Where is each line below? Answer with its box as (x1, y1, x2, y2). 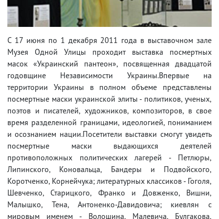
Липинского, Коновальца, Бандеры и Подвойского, (7, 164, 212, 174)
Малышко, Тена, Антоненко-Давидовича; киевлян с (7, 199, 212, 209)
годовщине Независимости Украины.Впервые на (7, 70, 212, 80)
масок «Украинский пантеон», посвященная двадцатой (7, 58, 212, 68)
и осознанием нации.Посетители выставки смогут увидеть (7, 129, 212, 139)
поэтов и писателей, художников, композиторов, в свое (7, 105, 212, 115)
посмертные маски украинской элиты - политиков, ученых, (7, 93, 212, 104)
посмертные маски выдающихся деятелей (7, 140, 212, 151)
